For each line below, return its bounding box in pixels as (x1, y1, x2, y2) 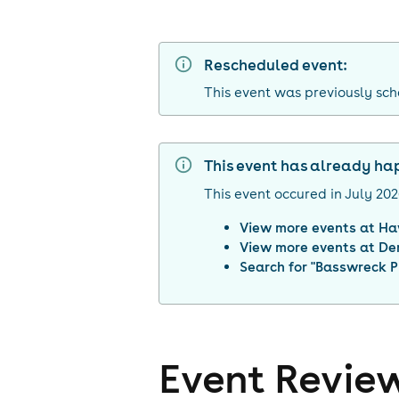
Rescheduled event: (204, 55, 348, 75)
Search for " (240, 257, 316, 275)
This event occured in (204, 184, 343, 202)
